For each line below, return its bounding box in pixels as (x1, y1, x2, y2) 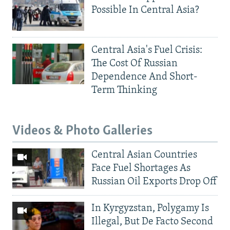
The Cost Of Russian (91, 58, 178, 69)
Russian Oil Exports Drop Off (91, 177, 217, 187)
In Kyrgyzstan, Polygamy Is (91, 203, 209, 214)
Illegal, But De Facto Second (91, 217, 213, 227)
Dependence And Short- (91, 71, 198, 82)
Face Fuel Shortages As (91, 163, 190, 174)
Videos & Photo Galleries (12, 124, 152, 138)
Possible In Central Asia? (91, 5, 199, 16)
